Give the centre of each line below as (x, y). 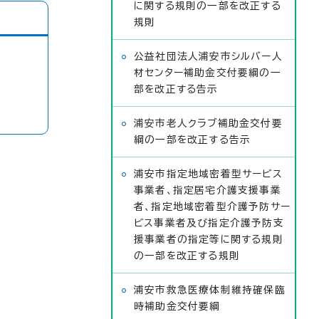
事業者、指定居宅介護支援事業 (208, 190)
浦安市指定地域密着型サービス (208, 174)
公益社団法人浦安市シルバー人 (208, 56)
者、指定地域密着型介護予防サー (212, 206)
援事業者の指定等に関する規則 (209, 239)
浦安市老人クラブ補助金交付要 (208, 123)
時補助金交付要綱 (177, 306)
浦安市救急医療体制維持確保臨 (210, 290)
